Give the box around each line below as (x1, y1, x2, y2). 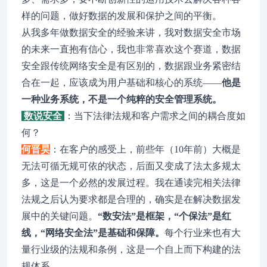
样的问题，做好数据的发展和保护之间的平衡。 (21, 11, 222, 21)
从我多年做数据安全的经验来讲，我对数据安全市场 (21, 27, 241, 38)
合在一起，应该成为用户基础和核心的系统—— (21, 77, 222, 88)
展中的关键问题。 (21, 211, 98, 221)
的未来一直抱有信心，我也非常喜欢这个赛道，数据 (21, 44, 241, 54)
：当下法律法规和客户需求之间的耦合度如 (64, 111, 246, 121)
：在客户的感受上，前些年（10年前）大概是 (50, 144, 241, 154)
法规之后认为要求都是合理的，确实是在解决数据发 (21, 194, 241, 204)
